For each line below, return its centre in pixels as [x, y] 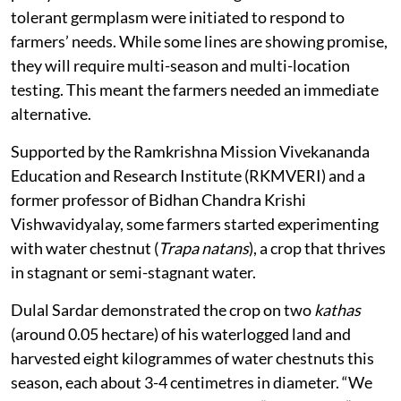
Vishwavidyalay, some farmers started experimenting [195, 223]
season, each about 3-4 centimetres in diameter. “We [192, 382]
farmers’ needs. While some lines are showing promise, [199, 41]
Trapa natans [204, 247]
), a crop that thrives [317, 247]
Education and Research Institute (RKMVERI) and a [188, 175]
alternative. [51, 113]
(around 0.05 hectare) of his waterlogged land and [181, 333]
